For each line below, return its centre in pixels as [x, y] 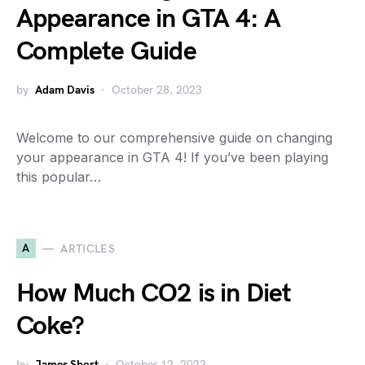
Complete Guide [106, 52]
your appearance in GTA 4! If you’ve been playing [172, 157]
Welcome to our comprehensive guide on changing [174, 138]
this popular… [59, 177]
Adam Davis [65, 90]
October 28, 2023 [157, 90]
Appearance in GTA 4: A [149, 19]
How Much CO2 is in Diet [154, 294]
